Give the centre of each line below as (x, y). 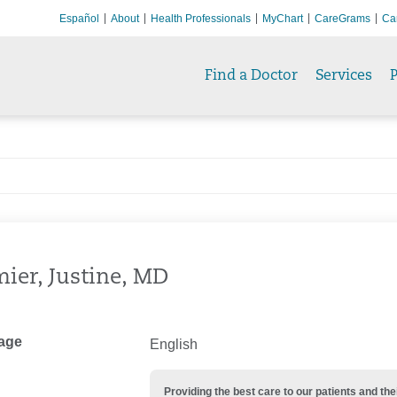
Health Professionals (201, 18)
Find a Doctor (251, 76)
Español (79, 18)
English (174, 344)
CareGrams (343, 18)
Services (344, 76)
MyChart (283, 18)
